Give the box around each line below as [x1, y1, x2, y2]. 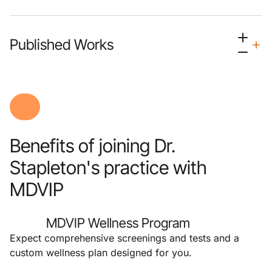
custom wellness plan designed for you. [10, 246, 192, 259]
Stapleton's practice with [10, 156, 207, 178]
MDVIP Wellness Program [46, 215, 190, 231]
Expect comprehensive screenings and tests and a [10, 232, 239, 244]
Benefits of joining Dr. [10, 134, 175, 157]
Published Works [10, 36, 114, 53]
